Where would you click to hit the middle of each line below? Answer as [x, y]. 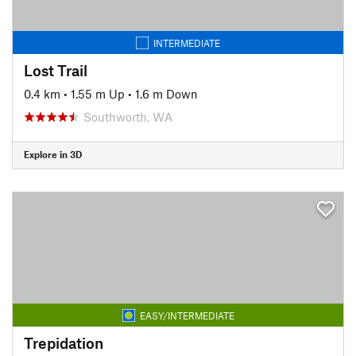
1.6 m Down [166, 93]
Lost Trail [56, 70]
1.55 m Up [98, 93]
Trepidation [64, 342]
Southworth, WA [128, 116]
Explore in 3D [53, 154]
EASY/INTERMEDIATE [187, 315]
